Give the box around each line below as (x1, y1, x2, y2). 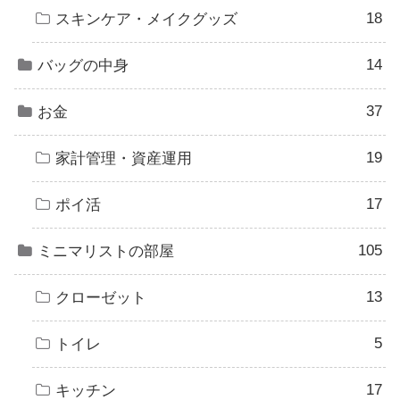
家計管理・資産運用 (55, 150, 192, 168)
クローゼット (55, 289, 146, 307)
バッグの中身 (37, 57, 129, 75)
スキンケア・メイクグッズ (55, 11, 237, 29)
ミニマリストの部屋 (37, 243, 174, 261)
